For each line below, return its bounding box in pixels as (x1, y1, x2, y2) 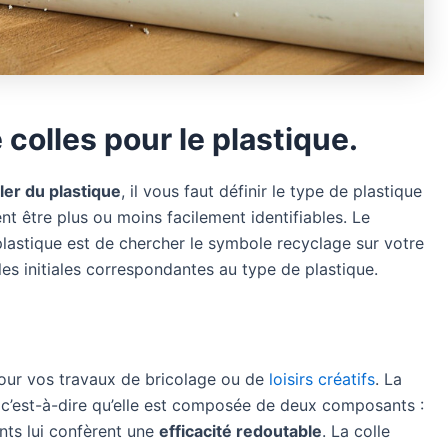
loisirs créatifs (269, 369, 375, 390)
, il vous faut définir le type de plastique (121, 181, 422, 202)
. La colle (322, 421, 390, 442)
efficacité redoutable (159, 421, 322, 442)
